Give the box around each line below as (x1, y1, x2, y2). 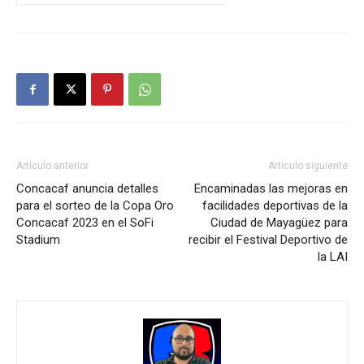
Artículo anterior (16, 160, 89, 172)
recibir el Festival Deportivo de (188, 232, 348, 248)
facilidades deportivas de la (202, 198, 348, 214)
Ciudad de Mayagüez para (210, 215, 348, 231)
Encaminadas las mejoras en (194, 181, 348, 197)
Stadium (16, 232, 60, 248)
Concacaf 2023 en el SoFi (16, 215, 154, 231)
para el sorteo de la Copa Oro (16, 198, 174, 214)
